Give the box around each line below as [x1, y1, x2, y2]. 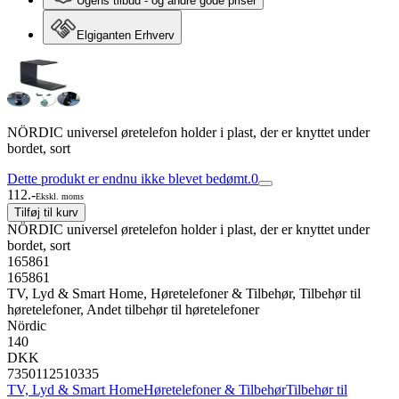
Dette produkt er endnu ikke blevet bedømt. [7, 171, 251, 186]
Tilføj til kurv [14, 206, 78, 219]
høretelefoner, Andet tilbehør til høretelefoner [7, 302, 259, 317]
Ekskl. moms [36, 191, 84, 201]
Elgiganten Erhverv [77, 28, 175, 42]
